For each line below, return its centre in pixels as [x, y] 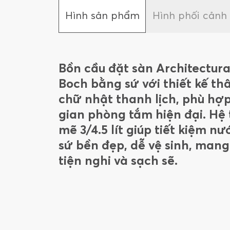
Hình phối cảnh [189, 15]
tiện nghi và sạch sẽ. [118, 160]
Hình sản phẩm [102, 15]
